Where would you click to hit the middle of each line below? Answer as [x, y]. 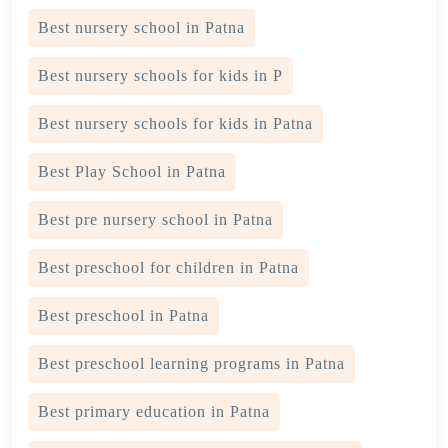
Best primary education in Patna [154, 412]
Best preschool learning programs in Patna [191, 364]
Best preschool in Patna [123, 316]
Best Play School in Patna [132, 172]
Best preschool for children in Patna [168, 268]
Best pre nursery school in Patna [155, 220]
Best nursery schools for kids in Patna [175, 124]
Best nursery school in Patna [141, 28]
